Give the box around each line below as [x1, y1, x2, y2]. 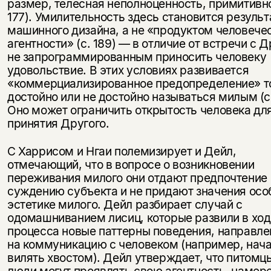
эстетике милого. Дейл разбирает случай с [7, 197, 243, 212]
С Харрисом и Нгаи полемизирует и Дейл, [7, 144, 237, 159]
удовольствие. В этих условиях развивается [7, 63, 249, 78]
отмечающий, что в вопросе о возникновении [7, 157, 255, 172]
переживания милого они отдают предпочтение [7, 171, 267, 186]
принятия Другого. [7, 116, 109, 131]
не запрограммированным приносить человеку [7, 50, 267, 65]
